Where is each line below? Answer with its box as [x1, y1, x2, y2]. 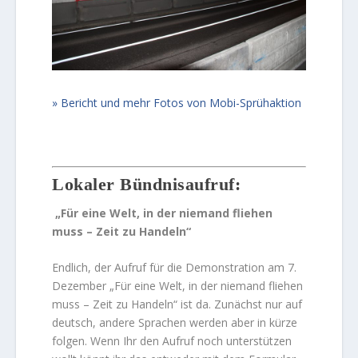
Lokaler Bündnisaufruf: [52, 173, 241, 194]
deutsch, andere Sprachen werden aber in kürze [52, 314, 298, 330]
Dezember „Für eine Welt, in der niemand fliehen [52, 277, 304, 293]
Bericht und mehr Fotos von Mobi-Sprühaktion [61, 94, 302, 110]
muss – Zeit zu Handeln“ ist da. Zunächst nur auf [52, 296, 303, 312]
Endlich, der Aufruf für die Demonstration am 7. [52, 259, 297, 275]
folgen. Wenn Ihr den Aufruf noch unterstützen [52, 332, 292, 348]
